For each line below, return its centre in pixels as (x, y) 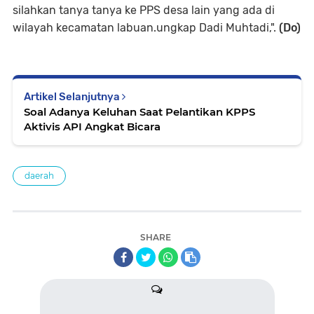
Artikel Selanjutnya (73, 96)
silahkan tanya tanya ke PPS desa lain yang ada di (144, 10)
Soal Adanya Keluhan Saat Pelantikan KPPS (139, 111)
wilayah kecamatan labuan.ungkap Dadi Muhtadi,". (146, 27)
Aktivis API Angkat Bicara (92, 126)
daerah (39, 175)
